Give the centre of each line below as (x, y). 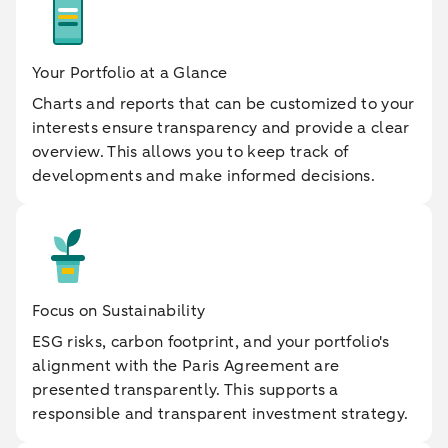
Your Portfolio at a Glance (130, 73)
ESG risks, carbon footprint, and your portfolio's (211, 342)
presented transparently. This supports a (185, 390)
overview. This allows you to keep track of (190, 152)
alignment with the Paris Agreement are (186, 366)
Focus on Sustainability (119, 311)
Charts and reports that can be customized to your (223, 104)
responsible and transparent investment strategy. (220, 414)
